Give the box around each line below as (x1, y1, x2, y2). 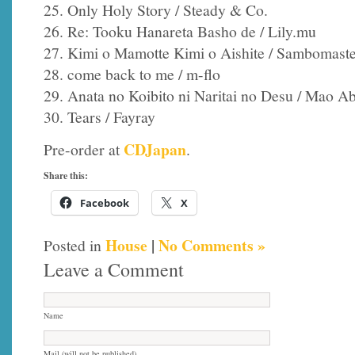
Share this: (44, 168, 88, 182)
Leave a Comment (44, 257, 184, 283)
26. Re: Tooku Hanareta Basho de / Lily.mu (44, 21, 316, 43)
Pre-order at (44, 138, 124, 160)
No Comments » (158, 234, 265, 258)
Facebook (80, 195, 129, 210)
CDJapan (124, 137, 186, 161)
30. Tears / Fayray (44, 106, 155, 128)
